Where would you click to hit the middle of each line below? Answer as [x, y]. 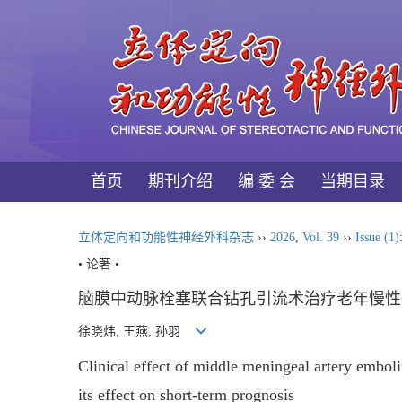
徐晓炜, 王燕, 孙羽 [136, 332]
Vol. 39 [321, 237]
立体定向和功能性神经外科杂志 [166, 237]
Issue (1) [377, 237]
